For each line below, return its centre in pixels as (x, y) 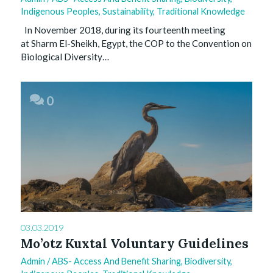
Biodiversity (207, 261)
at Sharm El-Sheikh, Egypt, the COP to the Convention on (136, 43)
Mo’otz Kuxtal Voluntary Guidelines (135, 243)
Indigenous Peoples (60, 11)
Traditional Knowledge (201, 11)
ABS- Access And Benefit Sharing (116, 261)
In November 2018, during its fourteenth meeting (123, 30)
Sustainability (128, 11)
